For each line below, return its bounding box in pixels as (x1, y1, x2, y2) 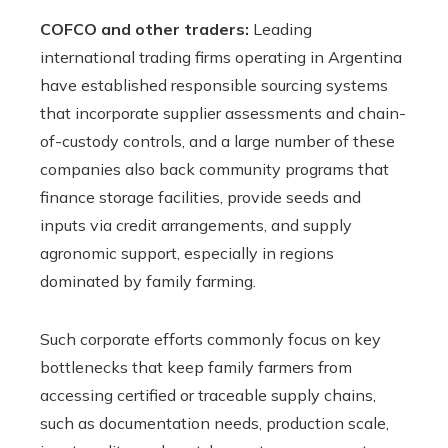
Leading (249, 18, 312, 39)
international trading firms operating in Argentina (40, 46, 402, 67)
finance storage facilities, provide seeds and (40, 186, 361, 207)
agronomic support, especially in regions (40, 242, 334, 263)
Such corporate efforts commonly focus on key (40, 328, 381, 349)
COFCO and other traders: (40, 18, 249, 39)
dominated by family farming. (40, 270, 256, 291)
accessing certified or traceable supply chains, (40, 384, 376, 405)
